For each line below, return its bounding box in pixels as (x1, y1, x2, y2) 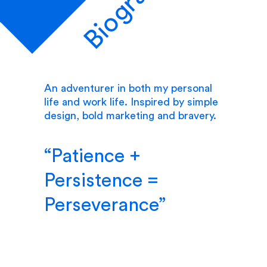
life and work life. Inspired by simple (44, 95, 218, 108)
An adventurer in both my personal (44, 81, 212, 95)
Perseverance (44, 192, 159, 216)
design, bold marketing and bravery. (44, 108, 216, 122)
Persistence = (44, 167, 159, 192)
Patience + (51, 143, 141, 167)
